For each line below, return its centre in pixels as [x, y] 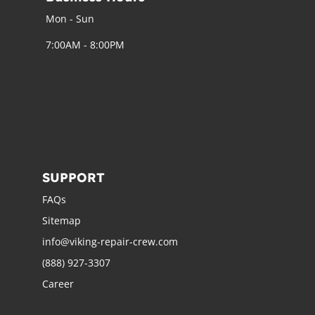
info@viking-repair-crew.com [110, 241]
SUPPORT [73, 177]
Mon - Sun [70, 18]
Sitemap [61, 220]
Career [58, 283]
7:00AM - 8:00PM [85, 44]
